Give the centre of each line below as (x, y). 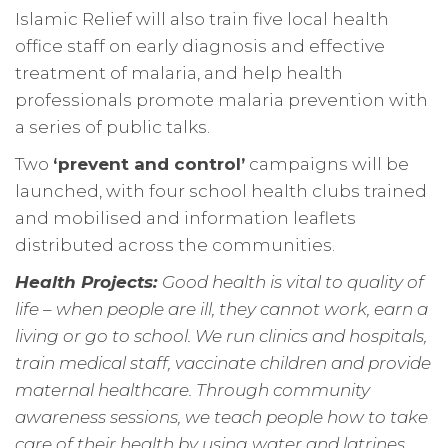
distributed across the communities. (175, 245)
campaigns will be (327, 164)
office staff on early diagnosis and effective (200, 46)
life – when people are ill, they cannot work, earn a (221, 309)
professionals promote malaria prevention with (221, 100)
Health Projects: (88, 282)
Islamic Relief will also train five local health (202, 19)
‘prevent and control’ (149, 164)
